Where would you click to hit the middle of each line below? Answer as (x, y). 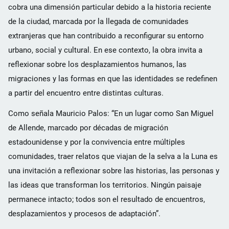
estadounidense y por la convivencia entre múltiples (97, 142)
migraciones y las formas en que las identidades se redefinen (113, 78)
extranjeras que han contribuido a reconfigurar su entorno (106, 36)
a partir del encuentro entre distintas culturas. (86, 93)
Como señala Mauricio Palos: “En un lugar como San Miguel (111, 113)
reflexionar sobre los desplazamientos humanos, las (97, 64)
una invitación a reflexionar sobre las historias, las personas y (114, 170)
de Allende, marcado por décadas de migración (88, 128)
